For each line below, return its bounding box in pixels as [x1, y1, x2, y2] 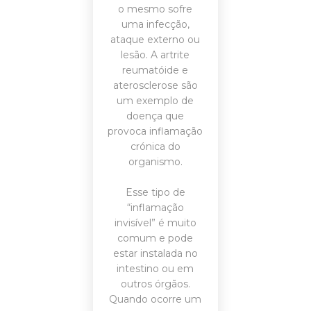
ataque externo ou [110, 33, 201, 46]
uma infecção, [121, 18, 190, 31]
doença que [126, 110, 185, 122]
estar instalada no [112, 247, 198, 260]
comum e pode [117, 232, 194, 244]
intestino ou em [117, 262, 194, 275]
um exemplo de [117, 94, 194, 107]
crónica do [130, 140, 180, 153]
